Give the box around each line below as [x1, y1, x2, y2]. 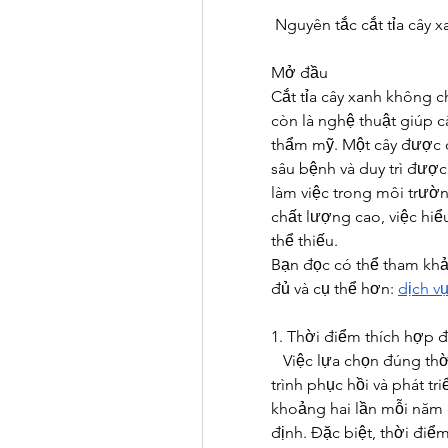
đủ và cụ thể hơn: [271, 279, 398, 298]
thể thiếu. [271, 231, 338, 250]
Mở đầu [271, 63, 328, 82]
